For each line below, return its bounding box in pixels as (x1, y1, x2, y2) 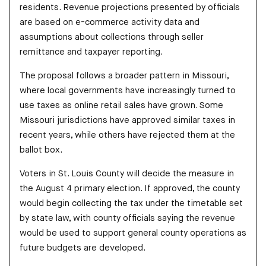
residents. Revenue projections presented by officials (20, 3, 240, 12)
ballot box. (20, 145, 62, 154)
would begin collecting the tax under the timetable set (20, 199, 243, 208)
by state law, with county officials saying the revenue (20, 214, 235, 223)
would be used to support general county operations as (20, 229, 246, 237)
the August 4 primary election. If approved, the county (20, 184, 240, 193)
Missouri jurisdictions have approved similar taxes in (20, 116, 235, 125)
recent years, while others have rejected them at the (20, 131, 235, 140)
